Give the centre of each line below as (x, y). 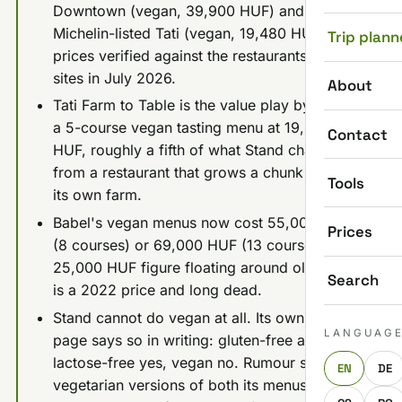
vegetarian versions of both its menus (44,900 (209, 385)
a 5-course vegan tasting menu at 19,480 (192, 128)
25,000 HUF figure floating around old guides (208, 267)
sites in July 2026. (114, 78)
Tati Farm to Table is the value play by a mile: (206, 105)
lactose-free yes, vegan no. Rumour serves (198, 362)
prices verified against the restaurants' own (198, 55)
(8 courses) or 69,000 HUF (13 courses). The (205, 245)
